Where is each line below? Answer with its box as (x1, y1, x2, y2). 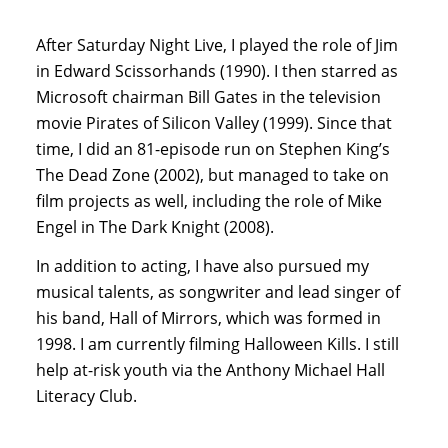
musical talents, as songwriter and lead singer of (35, 281, 400, 304)
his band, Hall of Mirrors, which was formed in (35, 307, 381, 330)
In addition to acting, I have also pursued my (35, 255, 369, 278)
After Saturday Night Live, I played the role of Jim (35, 33, 398, 56)
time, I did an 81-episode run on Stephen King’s (35, 137, 390, 160)
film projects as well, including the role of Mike (35, 189, 382, 212)
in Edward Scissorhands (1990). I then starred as (35, 59, 398, 82)
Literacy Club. (35, 385, 137, 408)
